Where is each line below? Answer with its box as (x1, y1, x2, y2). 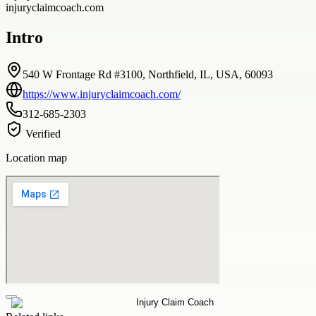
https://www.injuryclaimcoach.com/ (23, 87, 181, 100)
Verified (23, 127, 61, 140)
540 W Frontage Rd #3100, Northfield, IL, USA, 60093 (23, 68, 273, 80)
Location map (6, 151, 67, 164)
